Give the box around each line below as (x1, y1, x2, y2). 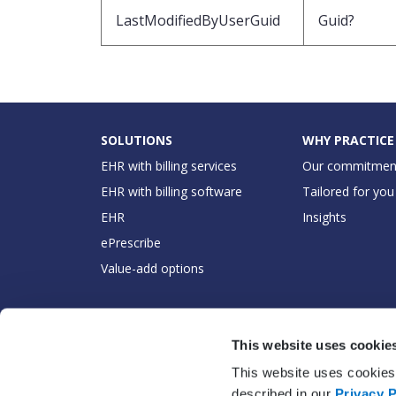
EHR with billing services (101, 156, 237, 174)
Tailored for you (302, 182, 394, 200)
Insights (302, 208, 346, 225)
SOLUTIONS (101, 131, 172, 148)
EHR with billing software (101, 182, 242, 200)
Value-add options (101, 259, 204, 277)
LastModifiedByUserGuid (116, 10, 280, 30)
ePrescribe (101, 233, 161, 251)
